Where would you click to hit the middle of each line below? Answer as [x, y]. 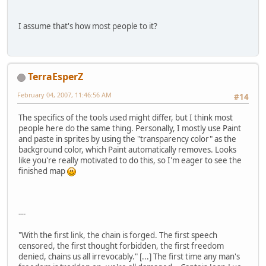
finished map [43, 171]
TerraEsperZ [56, 77]
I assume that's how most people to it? [88, 26]
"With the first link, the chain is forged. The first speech [118, 235]
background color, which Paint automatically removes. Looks [127, 149]
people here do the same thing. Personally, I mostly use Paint [130, 128]
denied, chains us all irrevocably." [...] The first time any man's [129, 256]
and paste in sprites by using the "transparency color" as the [127, 139]
